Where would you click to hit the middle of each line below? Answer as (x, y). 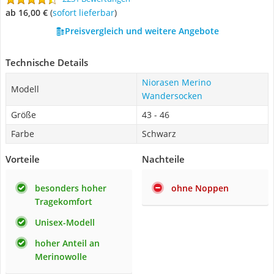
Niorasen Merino (176, 82)
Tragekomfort (64, 202)
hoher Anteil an (67, 243)
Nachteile (163, 159)
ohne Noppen (200, 188)
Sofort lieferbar (86, 13)
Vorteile (23, 159)
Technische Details (47, 62)
